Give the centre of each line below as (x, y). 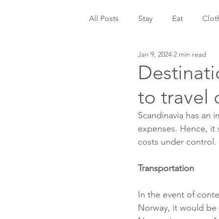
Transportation (166, 168)
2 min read (190, 54)
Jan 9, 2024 (155, 54)
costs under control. (177, 142)
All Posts (104, 18)
